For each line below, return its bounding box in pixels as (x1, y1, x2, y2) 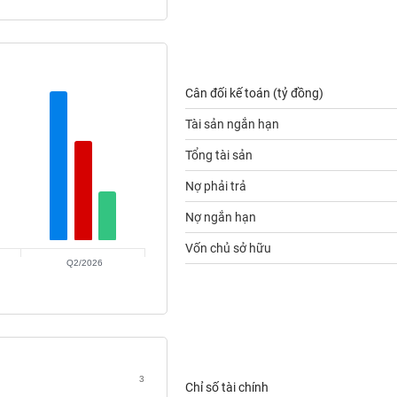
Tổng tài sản (184, 148, 253, 162)
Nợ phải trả (184, 179, 246, 193)
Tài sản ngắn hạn (184, 117, 279, 131)
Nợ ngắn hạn (184, 210, 256, 224)
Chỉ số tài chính (184, 380, 269, 394)
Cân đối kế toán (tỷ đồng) (184, 86, 323, 100)
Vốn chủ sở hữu (184, 241, 271, 255)
